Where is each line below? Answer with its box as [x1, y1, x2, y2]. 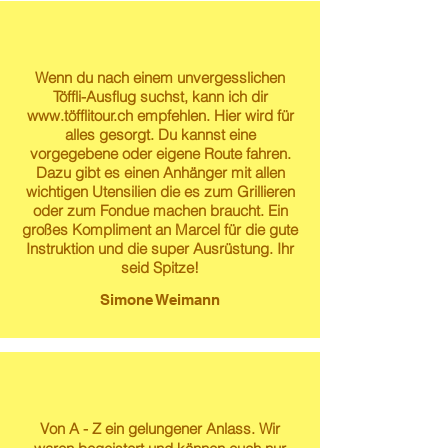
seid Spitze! [121, 258, 199, 277]
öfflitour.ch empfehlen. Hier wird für [67, 106, 294, 125]
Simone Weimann [100, 291, 220, 308]
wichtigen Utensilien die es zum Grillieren [25, 182, 295, 201]
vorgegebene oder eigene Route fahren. [29, 144, 291, 163]
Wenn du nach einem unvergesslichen [35, 68, 285, 87]
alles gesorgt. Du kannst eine [64, 125, 256, 144]
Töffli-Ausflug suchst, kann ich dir [52, 87, 268, 106]
